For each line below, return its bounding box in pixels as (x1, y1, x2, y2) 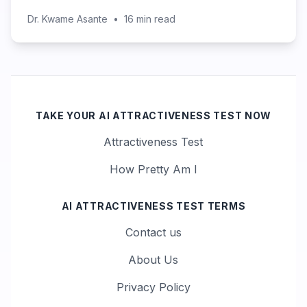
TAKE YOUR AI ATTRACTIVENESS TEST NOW (35, 110, 272, 121)
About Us (128, 253, 179, 267)
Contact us (125, 225, 182, 239)
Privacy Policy (116, 280, 191, 294)
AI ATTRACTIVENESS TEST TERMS (61, 200, 246, 212)
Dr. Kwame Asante (27, 13, 108, 25)
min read (134, 13, 175, 25)
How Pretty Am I (109, 162, 197, 176)
